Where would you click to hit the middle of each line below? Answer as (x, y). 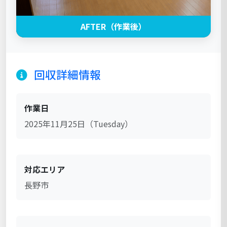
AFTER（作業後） (113, 26)
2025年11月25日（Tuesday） (79, 123)
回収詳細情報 (66, 74)
